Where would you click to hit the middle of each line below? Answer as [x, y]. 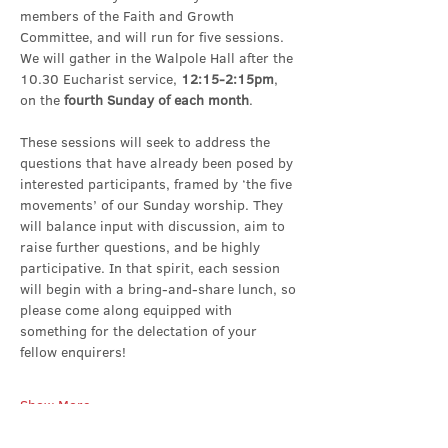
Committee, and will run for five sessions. [154, 37]
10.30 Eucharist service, [100, 79]
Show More [55, 405]
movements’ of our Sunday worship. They [153, 205]
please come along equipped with [128, 310]
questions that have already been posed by [158, 163]
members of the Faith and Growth [129, 16]
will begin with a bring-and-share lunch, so [160, 289]
